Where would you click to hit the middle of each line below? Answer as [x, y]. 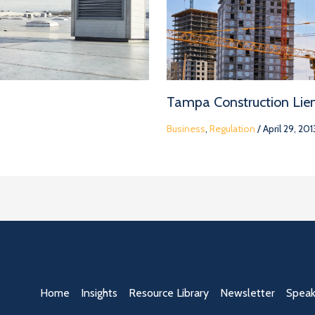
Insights [99, 293]
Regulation [232, 129]
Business [186, 129]
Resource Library [169, 293]
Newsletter [248, 293]
